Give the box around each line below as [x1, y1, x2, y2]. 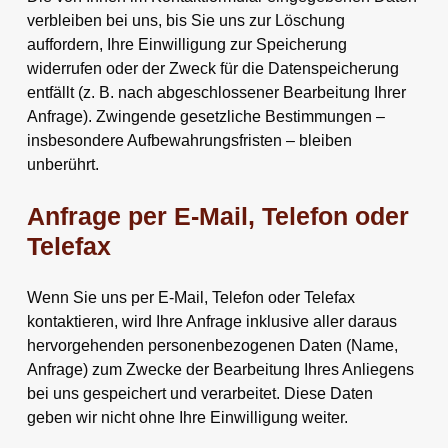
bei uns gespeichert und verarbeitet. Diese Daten [26, 384, 373, 402]
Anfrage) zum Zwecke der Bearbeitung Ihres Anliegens [26, 360, 414, 378]
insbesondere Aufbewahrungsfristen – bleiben [26, 131, 352, 149]
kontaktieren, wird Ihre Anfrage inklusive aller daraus [26, 312, 397, 330]
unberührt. [26, 155, 99, 173]
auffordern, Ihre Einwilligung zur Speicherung [26, 35, 347, 53]
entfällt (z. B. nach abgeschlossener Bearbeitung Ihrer [26, 83, 406, 101]
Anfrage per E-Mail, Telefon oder [26, 202, 409, 230]
